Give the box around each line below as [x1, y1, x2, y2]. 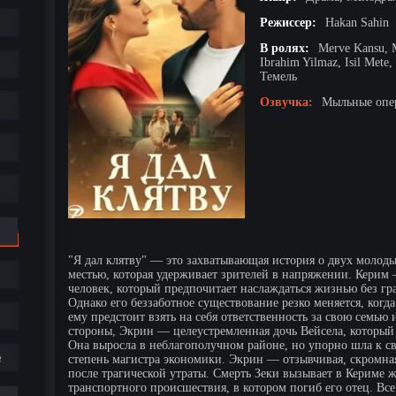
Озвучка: [260, 95, 313, 109]
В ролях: [260, 41, 309, 55]
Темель [260, 69, 297, 83]
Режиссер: [260, 15, 316, 29]
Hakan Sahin [325, 15, 389, 29]
